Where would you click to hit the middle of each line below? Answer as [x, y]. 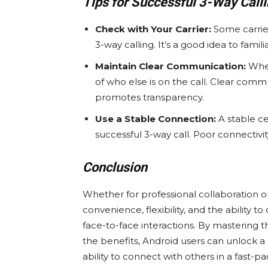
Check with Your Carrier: [153, 29]
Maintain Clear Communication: [170, 66]
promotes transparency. [150, 98]
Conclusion [115, 167]
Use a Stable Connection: [156, 119]
